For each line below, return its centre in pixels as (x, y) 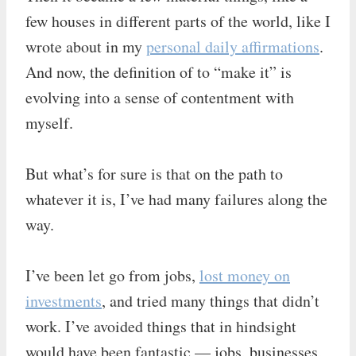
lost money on (245, 275)
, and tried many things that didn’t (211, 300)
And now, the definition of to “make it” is (159, 72)
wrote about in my (86, 46)
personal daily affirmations (233, 46)
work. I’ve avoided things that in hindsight (161, 326)
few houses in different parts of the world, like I (178, 21)
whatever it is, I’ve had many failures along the (176, 199)
